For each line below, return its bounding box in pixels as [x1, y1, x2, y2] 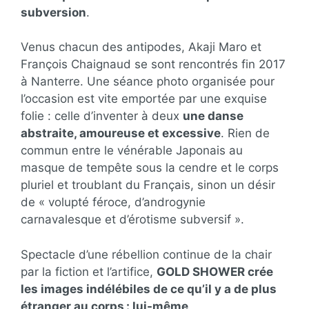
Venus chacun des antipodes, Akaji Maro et [21, 40, 261, 54]
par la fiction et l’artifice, [21, 264, 157, 279]
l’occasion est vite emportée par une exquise [21, 92, 267, 106]
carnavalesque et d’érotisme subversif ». [21, 212, 244, 227]
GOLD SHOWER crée [157, 264, 273, 279]
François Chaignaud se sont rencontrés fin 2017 [21, 57, 286, 72]
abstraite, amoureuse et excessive [21, 126, 221, 141]
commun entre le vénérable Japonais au [21, 143, 243, 158]
